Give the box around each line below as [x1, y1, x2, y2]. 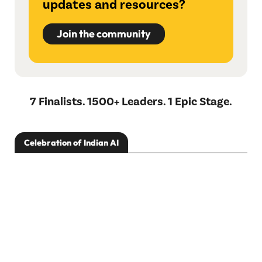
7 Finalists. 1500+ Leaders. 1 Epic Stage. [30, 94, 232, 109]
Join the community [57, 26, 151, 40]
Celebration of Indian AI [24, 137, 119, 148]
